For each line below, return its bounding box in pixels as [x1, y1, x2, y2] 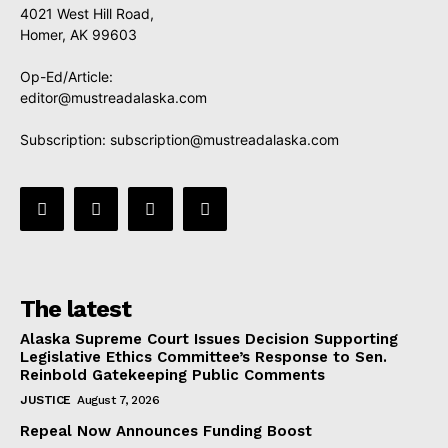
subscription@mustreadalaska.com [110, 131, 339, 149]
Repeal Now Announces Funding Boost [20, 422, 312, 441]
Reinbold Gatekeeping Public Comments [20, 366, 325, 385]
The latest [20, 295, 131, 324]
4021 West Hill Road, [20, 5, 154, 23]
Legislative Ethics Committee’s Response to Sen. [20, 348, 387, 367]
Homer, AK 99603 [20, 26, 137, 44]
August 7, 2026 [77, 393, 159, 408]
